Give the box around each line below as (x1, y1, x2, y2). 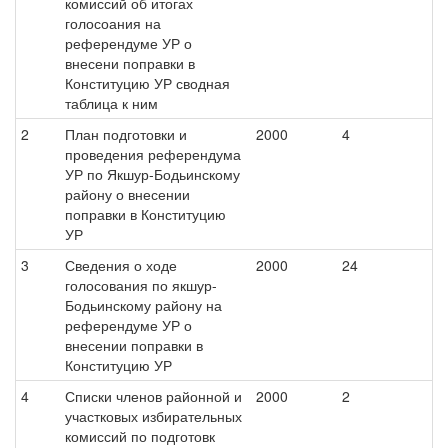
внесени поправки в (65, 53, 195, 73)
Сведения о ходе (65, 255, 177, 275)
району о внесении (65, 184, 190, 204)
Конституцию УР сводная (65, 73, 230, 93)
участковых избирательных (65, 406, 242, 426)
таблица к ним (65, 93, 158, 113)
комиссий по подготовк (65, 426, 215, 446)
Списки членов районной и (65, 386, 242, 406)
